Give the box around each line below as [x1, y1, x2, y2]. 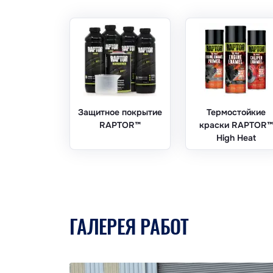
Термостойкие [206, 106, 266, 118]
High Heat [216, 132, 256, 143]
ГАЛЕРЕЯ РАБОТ [69, 211, 189, 240]
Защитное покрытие [78, 106, 162, 118]
